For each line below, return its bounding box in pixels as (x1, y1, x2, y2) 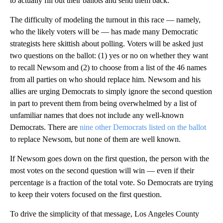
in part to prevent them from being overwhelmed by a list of (10, 99, 197, 108)
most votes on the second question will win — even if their (10, 166, 194, 175)
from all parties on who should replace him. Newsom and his (10, 75, 201, 84)
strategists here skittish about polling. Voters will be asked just (10, 39, 203, 48)
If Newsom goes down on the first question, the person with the (10, 154, 209, 163)
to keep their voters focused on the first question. (10, 190, 162, 199)
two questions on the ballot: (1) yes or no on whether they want (10, 51, 208, 60)
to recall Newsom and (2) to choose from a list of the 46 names (10, 63, 207, 72)
